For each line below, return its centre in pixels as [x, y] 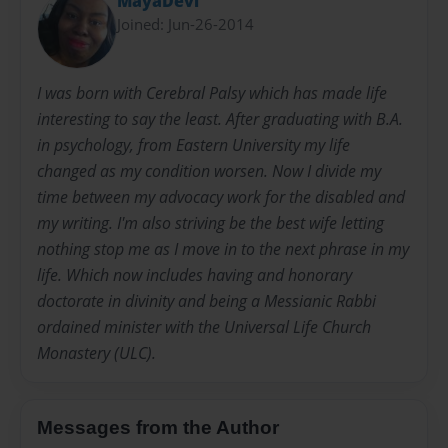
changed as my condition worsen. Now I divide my [209, 171]
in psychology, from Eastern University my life [193, 145]
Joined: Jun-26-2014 [185, 24]
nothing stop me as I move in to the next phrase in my [223, 249]
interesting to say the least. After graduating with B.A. [220, 119]
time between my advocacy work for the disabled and [221, 197]
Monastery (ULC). [96, 353]
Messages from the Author [158, 428]
